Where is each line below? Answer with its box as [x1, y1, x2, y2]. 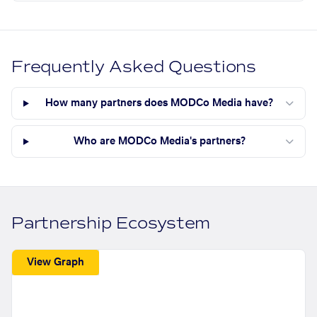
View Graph [27, 257, 85, 267]
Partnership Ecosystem [11, 213, 211, 234]
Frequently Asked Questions [11, 57, 257, 78]
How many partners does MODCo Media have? [45, 98, 274, 109]
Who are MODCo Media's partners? [73, 137, 246, 147]
